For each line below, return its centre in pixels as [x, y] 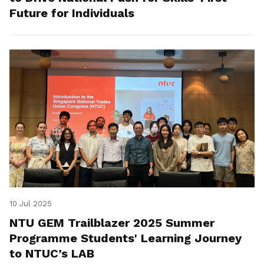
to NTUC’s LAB [52, 254]
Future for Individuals [72, 13]
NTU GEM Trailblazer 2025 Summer [112, 223]
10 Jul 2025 [31, 204]
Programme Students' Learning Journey [126, 238]
